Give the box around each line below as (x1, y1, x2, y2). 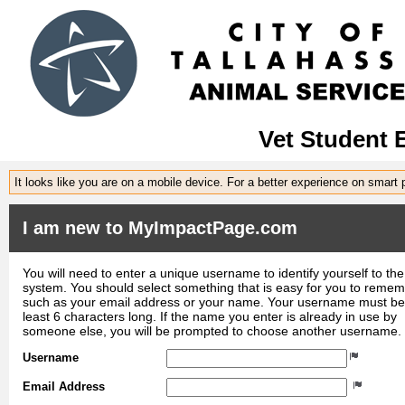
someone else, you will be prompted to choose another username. (23, 323, 401, 338)
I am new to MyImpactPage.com (23, 217, 297, 238)
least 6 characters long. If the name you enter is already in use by (23, 308, 397, 324)
